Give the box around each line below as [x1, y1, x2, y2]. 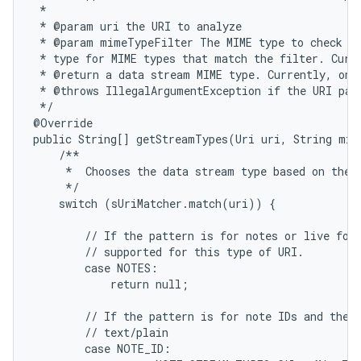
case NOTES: [33, 260, 158, 276]
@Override [33, 115, 93, 131]
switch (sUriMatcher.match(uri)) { [33, 196, 276, 211]
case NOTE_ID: [33, 341, 171, 356]
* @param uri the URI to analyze [33, 19, 242, 34]
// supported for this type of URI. [33, 244, 304, 259]
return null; [33, 276, 189, 292]
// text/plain [33, 325, 168, 340]
